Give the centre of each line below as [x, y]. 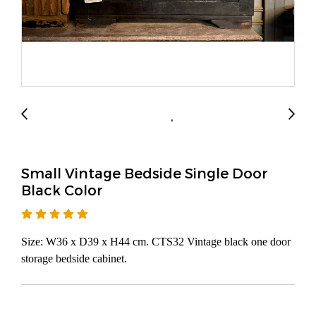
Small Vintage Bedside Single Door [145, 173]
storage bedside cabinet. [74, 259]
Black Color [62, 190]
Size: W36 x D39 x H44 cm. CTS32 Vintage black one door [156, 242]
